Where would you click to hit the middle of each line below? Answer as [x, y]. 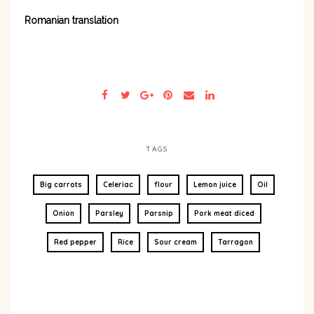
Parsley [109, 214]
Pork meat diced [224, 214]
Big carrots [61, 185]
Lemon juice [214, 185]
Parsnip [159, 214]
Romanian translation [71, 21]
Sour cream [176, 243]
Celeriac [118, 185]
